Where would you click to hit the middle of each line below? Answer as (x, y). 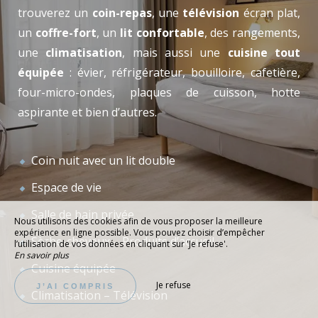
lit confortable (162, 33)
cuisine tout (264, 53)
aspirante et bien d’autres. (87, 112)
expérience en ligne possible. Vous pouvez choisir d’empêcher (139, 232)
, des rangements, (252, 33)
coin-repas (122, 13)
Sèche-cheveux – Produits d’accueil (123, 241)
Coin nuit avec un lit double (103, 160)
